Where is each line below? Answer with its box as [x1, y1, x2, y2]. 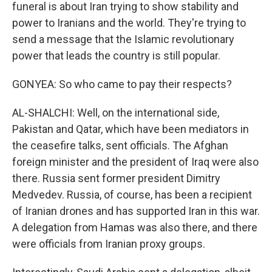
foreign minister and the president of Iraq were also [12, 155, 259, 168]
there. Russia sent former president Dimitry [12, 172, 220, 185]
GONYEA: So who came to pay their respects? [12, 78, 232, 90]
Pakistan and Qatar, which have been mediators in [12, 123, 249, 135]
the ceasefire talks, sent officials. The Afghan [12, 139, 228, 152]
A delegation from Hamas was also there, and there [12, 221, 257, 234]
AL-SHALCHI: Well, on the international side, [12, 106, 219, 119]
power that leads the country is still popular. [12, 49, 220, 62]
